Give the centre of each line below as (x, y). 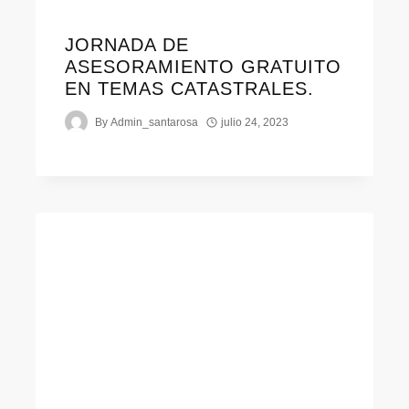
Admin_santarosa (154, 122)
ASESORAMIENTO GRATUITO (203, 67)
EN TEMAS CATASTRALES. (189, 89)
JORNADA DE (126, 45)
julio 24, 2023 (255, 122)
